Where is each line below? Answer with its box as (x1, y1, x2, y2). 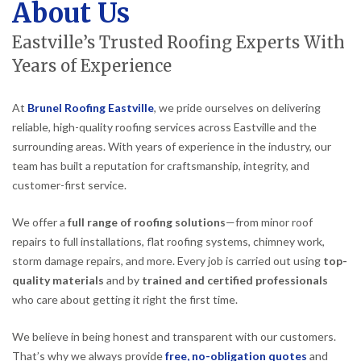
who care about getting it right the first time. (12, 292, 238, 306)
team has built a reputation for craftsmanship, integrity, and (12, 158, 309, 172)
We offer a (12, 214, 68, 229)
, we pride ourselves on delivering (154, 100, 321, 114)
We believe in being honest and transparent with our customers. (12, 329, 336, 343)
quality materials (12, 272, 104, 287)
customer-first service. (12, 177, 127, 192)
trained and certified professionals (142, 272, 328, 287)
